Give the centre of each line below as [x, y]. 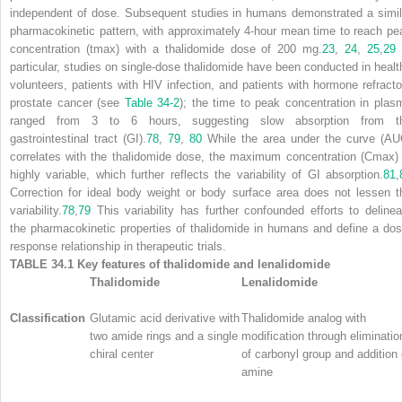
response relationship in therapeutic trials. [118, 246]
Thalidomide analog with [304, 318]
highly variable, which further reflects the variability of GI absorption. [197, 174]
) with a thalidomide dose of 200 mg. [219, 48]
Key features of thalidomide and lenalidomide [204, 264]
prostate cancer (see [67, 102]
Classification [48, 318]
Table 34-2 [152, 102]
